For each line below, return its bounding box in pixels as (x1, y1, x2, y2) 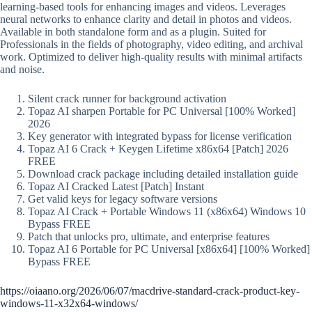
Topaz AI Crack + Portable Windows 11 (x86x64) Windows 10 (28, 205, 306, 217)
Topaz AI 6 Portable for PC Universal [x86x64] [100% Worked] (28, 242, 310, 255)
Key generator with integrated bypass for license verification (28, 130, 292, 142)
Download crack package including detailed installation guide (28, 167, 298, 180)
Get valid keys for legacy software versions (28, 192, 217, 205)
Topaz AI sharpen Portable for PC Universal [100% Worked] (28, 104, 295, 117)
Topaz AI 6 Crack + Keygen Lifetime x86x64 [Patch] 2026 (28, 142, 288, 155)
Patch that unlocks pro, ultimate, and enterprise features (28, 230, 270, 242)
